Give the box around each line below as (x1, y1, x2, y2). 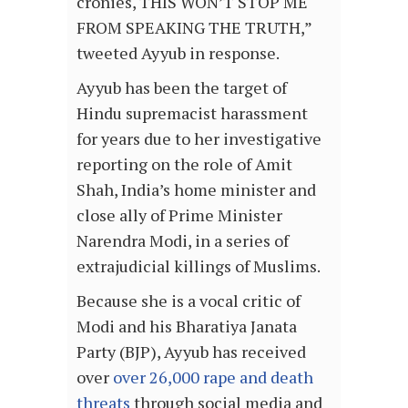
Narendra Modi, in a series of (76, 229, 289, 251)
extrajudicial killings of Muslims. (76, 255, 323, 277)
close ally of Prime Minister (76, 204, 282, 226)
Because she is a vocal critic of (76, 290, 301, 311)
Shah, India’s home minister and (76, 178, 316, 200)
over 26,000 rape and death (113, 366, 313, 388)
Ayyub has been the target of (76, 76, 287, 98)
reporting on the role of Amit (76, 153, 292, 175)
